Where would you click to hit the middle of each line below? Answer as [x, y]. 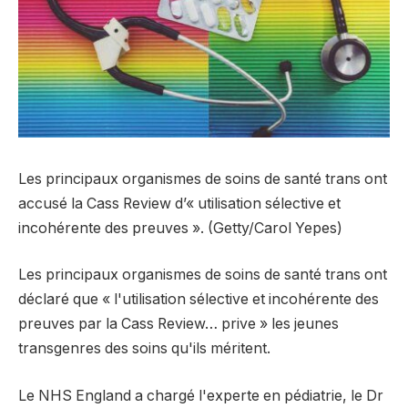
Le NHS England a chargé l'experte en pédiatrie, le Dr [201, 395]
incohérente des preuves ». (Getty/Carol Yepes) [180, 228]
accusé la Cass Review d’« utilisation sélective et [179, 203]
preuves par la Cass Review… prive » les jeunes [178, 324]
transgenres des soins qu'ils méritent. [144, 349]
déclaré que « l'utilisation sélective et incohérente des [199, 300]
